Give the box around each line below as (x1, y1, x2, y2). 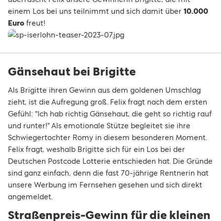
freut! (24, 19, 45, 27)
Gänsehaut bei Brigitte (8, 65, 136, 78)
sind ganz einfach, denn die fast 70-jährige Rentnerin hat (8, 169, 209, 177)
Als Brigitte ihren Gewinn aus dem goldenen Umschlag (8, 86, 201, 94)
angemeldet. (8, 192, 52, 201)
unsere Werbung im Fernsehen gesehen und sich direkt (8, 181, 202, 189)
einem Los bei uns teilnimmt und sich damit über (8, 7, 184, 15)
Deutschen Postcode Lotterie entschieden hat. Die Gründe (8, 157, 213, 165)
